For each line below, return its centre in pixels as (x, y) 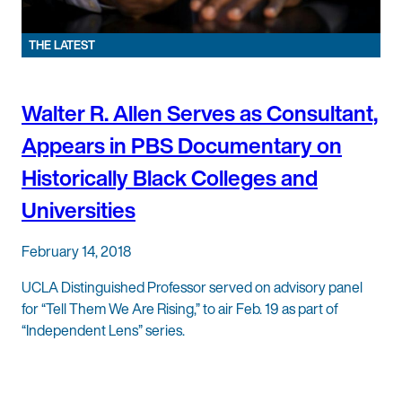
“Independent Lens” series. (103, 330)
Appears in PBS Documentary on (182, 145)
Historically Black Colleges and (170, 177)
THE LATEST (62, 45)
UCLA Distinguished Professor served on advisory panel (192, 287)
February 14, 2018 (76, 251)
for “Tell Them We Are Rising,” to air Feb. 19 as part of (180, 308)
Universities (79, 210)
